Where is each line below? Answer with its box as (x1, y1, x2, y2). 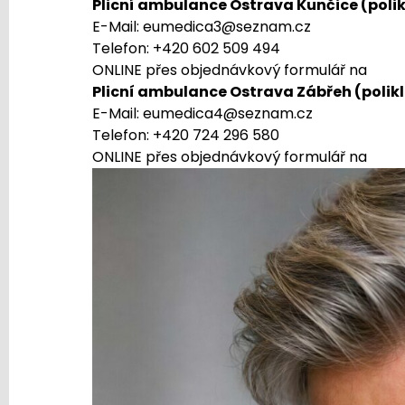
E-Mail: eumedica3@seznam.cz (92, 16, 311, 38)
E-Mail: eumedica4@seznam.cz (92, 103, 313, 125)
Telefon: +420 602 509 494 (92, 38, 280, 60)
